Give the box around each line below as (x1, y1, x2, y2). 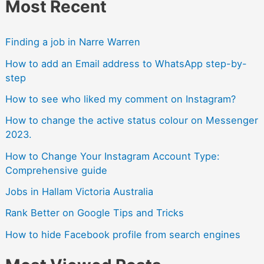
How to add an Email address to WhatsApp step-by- (5, 57, 247, 70)
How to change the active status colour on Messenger (5, 114, 258, 127)
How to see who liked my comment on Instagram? (5, 93, 236, 105)
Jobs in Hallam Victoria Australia (5, 185, 153, 197)
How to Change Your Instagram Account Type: (5, 150, 220, 162)
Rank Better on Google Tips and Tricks (5, 207, 184, 219)
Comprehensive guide (5, 164, 107, 176)
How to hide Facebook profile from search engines (5, 228, 240, 240)
